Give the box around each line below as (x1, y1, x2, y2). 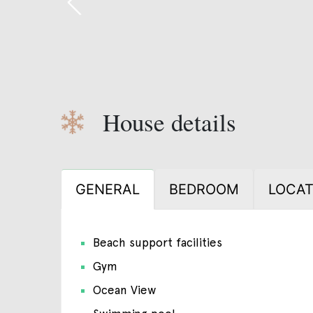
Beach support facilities (93, 235, 223, 249)
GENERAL (75, 180, 140, 198)
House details (102, 105, 236, 138)
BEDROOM (168, 180, 239, 198)
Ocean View (93, 282, 157, 297)
